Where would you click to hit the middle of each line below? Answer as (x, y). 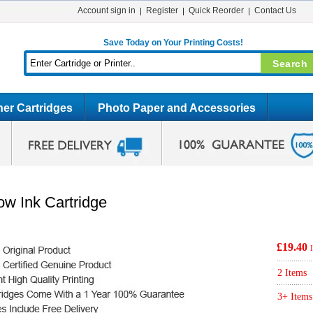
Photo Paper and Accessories (177, 108)
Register (162, 10)
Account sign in (106, 10)
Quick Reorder (216, 10)
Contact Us (275, 10)
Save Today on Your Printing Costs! (173, 43)
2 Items (292, 273)
